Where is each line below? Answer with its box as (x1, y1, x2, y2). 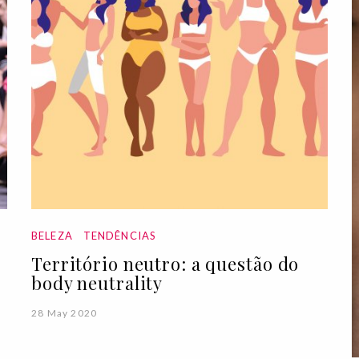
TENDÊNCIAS (83, 228, 157, 242)
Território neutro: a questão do (30, 251, 300, 276)
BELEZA (30, 228, 74, 242)
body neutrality (30, 270, 163, 295)
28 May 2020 (30, 306, 98, 319)
